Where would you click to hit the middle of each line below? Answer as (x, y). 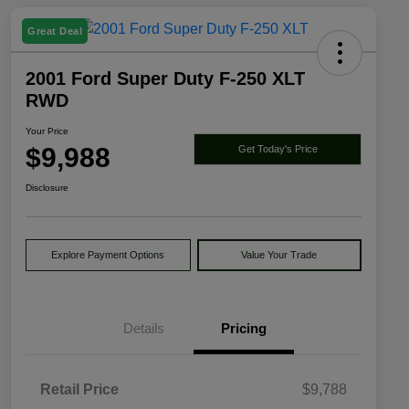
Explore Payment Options (108, 255)
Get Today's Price (278, 148)
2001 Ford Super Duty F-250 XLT (165, 79)
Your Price (47, 131)
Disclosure (47, 188)
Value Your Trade (279, 255)
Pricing (244, 329)
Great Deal (55, 31)
